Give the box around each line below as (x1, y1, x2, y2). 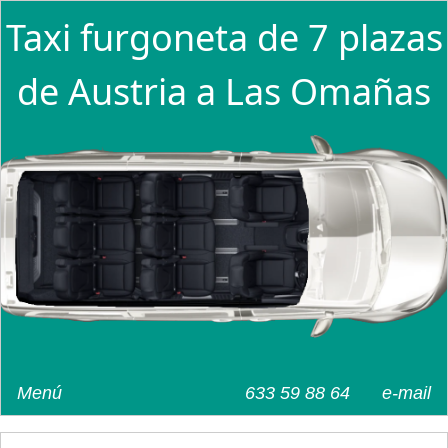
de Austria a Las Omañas (17, 67, 431, 116)
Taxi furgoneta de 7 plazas (5, 13, 443, 62)
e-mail (382, 382, 431, 403)
